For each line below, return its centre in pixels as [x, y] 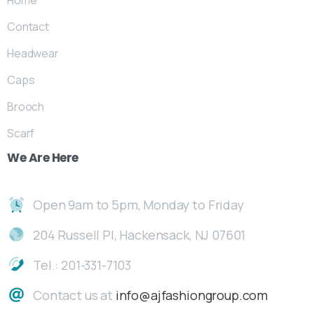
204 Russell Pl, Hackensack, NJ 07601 [139, 234]
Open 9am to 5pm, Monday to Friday [138, 204]
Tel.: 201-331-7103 [82, 265]
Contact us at [74, 295]
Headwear [33, 54]
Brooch [26, 107]
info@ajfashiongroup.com [192, 295]
